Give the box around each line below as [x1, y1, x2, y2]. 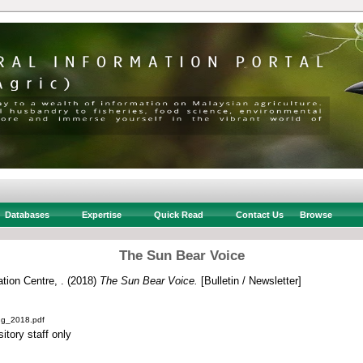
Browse [299, 210, 332, 220]
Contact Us [235, 210, 284, 220]
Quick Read [153, 210, 203, 220]
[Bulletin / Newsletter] [198, 274, 301, 287]
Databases [4, 210, 49, 220]
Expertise [81, 210, 122, 220]
